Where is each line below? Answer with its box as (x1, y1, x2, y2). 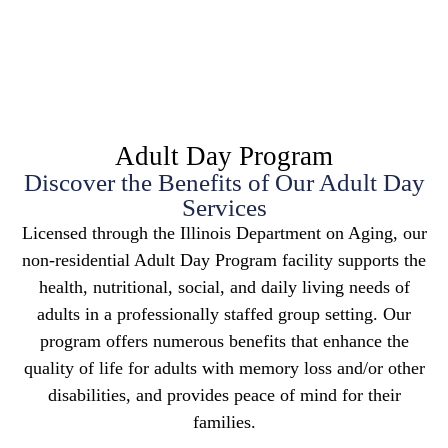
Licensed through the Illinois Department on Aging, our (21, 222, 427, 243)
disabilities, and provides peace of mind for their (47, 384, 401, 405)
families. (192, 411, 256, 432)
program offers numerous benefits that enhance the (39, 330, 409, 351)
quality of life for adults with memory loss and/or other (23, 357, 425, 378)
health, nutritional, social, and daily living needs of (38, 276, 410, 297)
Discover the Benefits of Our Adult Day (23, 168, 425, 196)
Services (181, 193, 267, 221)
